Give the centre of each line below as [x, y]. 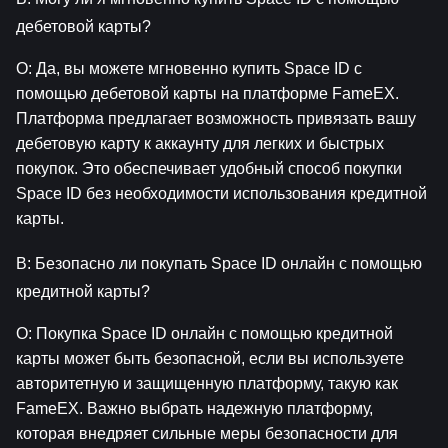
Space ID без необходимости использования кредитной [221, 193]
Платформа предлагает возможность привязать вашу [216, 118]
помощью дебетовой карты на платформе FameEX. [207, 93]
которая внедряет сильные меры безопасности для [207, 434]
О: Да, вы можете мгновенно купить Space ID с [189, 68]
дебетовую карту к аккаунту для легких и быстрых [200, 143]
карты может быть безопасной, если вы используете [210, 359]
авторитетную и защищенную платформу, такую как [207, 384]
